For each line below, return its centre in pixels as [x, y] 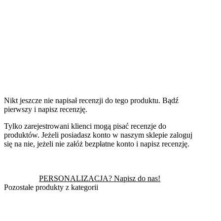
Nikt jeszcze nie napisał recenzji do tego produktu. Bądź [91, 101]
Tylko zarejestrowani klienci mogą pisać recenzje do [85, 126]
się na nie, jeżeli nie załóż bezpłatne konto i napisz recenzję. [97, 144]
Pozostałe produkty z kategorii [51, 187]
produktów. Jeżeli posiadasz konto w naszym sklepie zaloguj [98, 135]
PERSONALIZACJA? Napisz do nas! [100, 179]
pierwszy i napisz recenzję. [46, 110]
